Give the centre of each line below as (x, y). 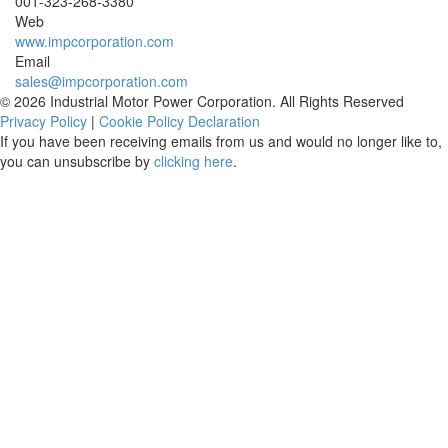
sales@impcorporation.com (101, 81)
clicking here (193, 161)
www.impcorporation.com (94, 41)
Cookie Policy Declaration (179, 121)
